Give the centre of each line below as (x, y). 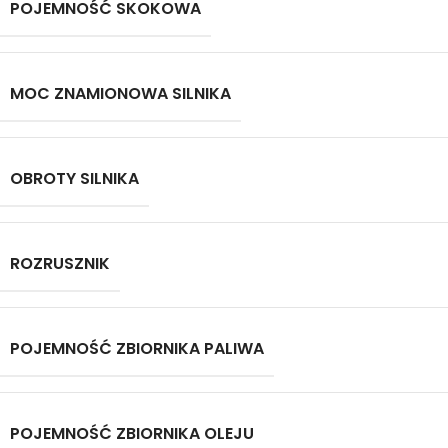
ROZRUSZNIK (60, 263)
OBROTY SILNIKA (74, 178)
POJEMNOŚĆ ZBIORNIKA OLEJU (132, 433)
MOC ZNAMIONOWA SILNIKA (120, 93)
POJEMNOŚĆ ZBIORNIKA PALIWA (137, 348)
